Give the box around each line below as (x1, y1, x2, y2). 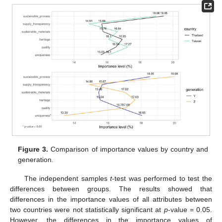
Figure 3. (18, 145, 49, 154)
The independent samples (24, 174, 111, 183)
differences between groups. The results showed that (10, 185, 212, 193)
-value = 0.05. (167, 206, 213, 214)
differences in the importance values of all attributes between (10, 195, 212, 204)
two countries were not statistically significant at (10, 206, 164, 214)
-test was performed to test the (112, 174, 213, 183)
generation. (18, 156, 54, 164)
